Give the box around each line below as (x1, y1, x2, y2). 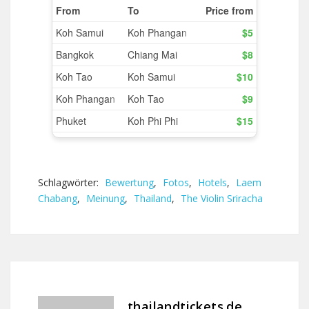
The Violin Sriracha (181, 192, 263, 205)
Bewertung (105, 176, 154, 189)
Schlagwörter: (38, 176, 101, 189)
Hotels (198, 176, 227, 189)
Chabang (38, 192, 77, 205)
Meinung (86, 192, 125, 205)
